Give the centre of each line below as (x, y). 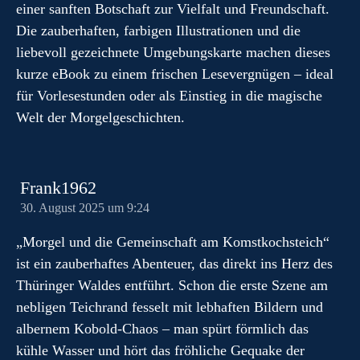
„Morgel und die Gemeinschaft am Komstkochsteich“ (173, 242)
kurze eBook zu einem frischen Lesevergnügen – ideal (175, 74)
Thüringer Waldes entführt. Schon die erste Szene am (172, 285)
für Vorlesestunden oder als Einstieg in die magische (169, 96)
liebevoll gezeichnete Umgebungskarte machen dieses (173, 52)
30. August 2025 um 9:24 (85, 208)
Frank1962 (58, 188)
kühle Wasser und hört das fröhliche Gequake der (160, 350)
